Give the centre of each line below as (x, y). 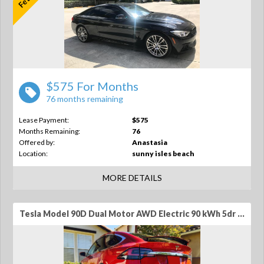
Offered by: (37, 142)
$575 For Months (92, 86)
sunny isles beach (163, 154)
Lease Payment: (44, 120)
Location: (33, 154)
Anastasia (150, 142)
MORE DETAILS (132, 178)
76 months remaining (85, 99)
